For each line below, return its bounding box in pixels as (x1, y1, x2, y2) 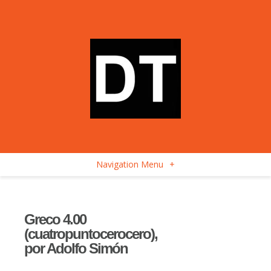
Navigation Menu (96, 158, 163, 170)
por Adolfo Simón (24, 240, 128, 256)
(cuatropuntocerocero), (24, 226, 157, 242)
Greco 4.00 (24, 211, 86, 227)
